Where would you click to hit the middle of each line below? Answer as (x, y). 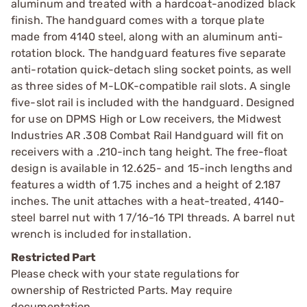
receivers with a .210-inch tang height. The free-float (149, 151)
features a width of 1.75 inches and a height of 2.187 (146, 184)
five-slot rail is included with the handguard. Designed (153, 102)
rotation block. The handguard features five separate (149, 53)
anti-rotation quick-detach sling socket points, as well (151, 69)
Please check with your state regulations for (125, 273)
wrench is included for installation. (101, 234)
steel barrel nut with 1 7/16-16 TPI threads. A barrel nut (153, 217)
